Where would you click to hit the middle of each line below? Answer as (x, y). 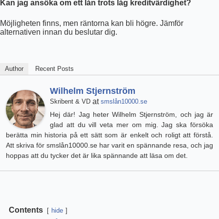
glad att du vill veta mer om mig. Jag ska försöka (131, 124)
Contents (26, 210)
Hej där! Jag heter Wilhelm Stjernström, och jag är (131, 114)
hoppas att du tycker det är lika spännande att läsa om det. (97, 155)
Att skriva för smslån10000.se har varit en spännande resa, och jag (109, 145)
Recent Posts (55, 68)
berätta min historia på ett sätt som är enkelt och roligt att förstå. (109, 135)
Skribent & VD (70, 101)
